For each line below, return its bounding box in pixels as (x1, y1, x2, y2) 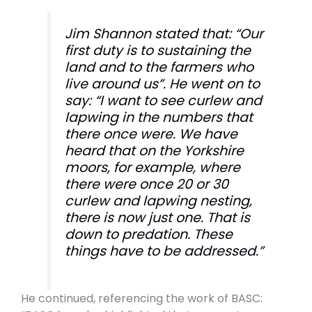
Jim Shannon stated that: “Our (65, 24, 264, 43)
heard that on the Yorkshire (65, 141, 244, 160)
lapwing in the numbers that (65, 107, 253, 127)
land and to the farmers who (65, 57, 254, 77)
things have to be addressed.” (65, 241, 264, 260)
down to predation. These (65, 224, 233, 244)
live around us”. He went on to (65, 74, 260, 93)
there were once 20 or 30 (65, 174, 229, 194)
